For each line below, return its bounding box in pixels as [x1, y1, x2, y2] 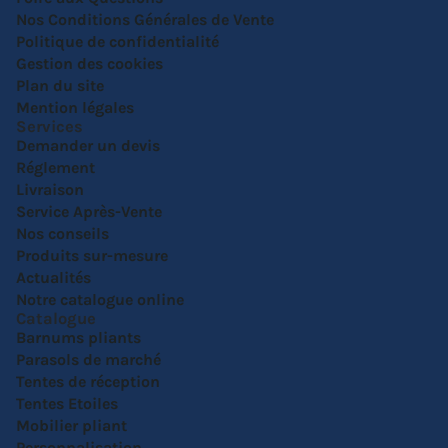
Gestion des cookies [16, 54, 163, 73]
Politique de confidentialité [16, 32, 219, 51]
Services [16, 117, 83, 136]
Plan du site [16, 76, 104, 95]
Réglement [16, 158, 95, 177]
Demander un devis [16, 136, 160, 155]
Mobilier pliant [16, 416, 127, 435]
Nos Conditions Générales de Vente [16, 10, 274, 29]
